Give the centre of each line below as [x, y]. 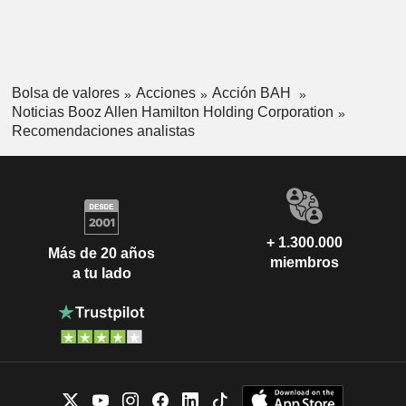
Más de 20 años [101, 254]
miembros [304, 262]
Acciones [165, 93]
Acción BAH [253, 93]
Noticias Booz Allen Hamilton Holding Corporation [172, 111]
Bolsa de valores [65, 93]
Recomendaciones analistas [103, 130]
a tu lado [101, 274]
